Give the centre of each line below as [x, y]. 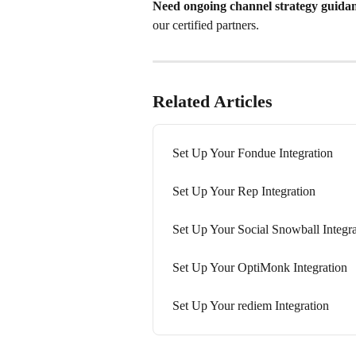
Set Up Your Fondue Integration [253, 153]
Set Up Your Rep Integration [244, 191]
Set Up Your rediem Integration [251, 305]
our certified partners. [206, 25]
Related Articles [213, 101]
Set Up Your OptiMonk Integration [260, 267]
